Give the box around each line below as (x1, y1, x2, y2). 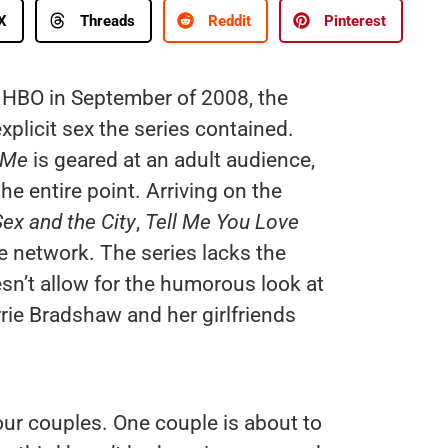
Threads (80, 11, 135, 30)
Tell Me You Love (144, 210, 299, 235)
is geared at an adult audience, (27, 148, 315, 173)
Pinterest (324, 11, 386, 30)
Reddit (208, 11, 251, 30)
